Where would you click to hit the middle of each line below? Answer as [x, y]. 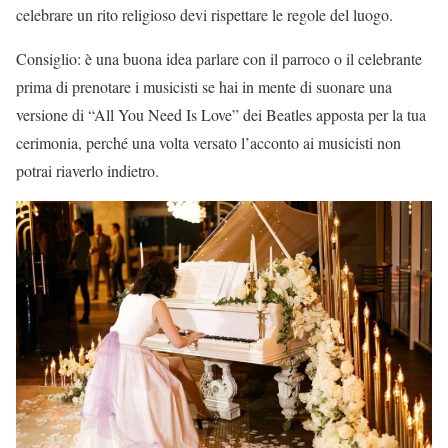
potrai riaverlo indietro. [87, 171]
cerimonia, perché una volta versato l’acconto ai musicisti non [208, 143]
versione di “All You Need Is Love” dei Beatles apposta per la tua [221, 115]
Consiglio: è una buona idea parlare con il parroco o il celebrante [219, 59]
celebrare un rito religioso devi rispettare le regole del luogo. [204, 15]
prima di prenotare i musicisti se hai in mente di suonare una [204, 87]
